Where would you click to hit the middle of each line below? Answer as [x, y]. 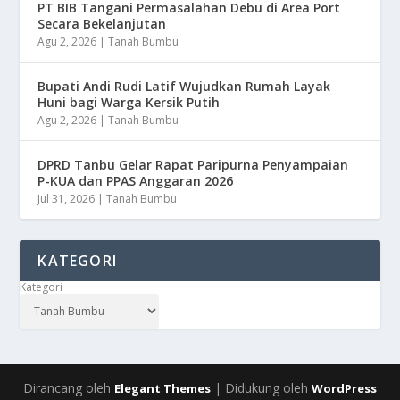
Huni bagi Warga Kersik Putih [129, 102]
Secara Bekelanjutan [102, 23]
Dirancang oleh [69, 387]
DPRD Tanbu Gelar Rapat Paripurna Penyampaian [193, 164]
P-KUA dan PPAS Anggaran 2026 [136, 180]
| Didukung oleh [261, 387]
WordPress [344, 388]
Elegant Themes [162, 388]
